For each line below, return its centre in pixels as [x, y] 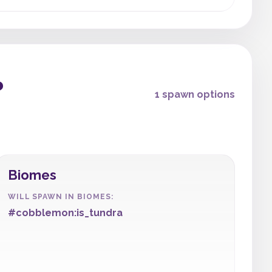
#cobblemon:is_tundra [65, 213]
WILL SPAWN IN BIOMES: [60, 197]
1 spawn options [195, 94]
